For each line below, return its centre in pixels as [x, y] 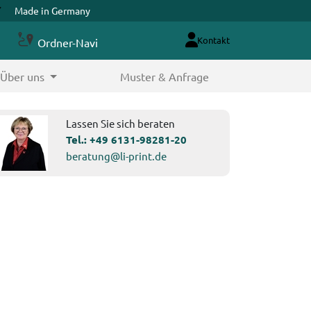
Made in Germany [52, 10]
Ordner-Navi [68, 42]
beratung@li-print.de [117, 156]
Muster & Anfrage [164, 76]
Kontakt [213, 40]
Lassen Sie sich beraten [121, 124]
